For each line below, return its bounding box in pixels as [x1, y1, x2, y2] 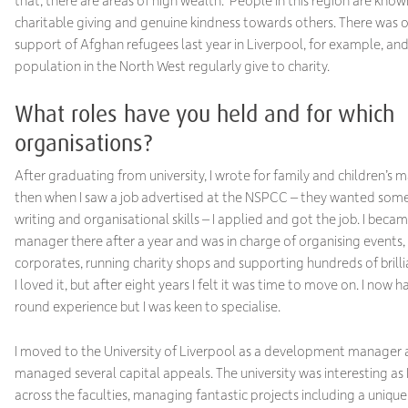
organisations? [14, 127, 152, 157]
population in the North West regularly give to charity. [14, 56, 330, 76]
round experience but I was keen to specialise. [14, 297, 280, 316]
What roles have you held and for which [14, 98, 394, 127]
